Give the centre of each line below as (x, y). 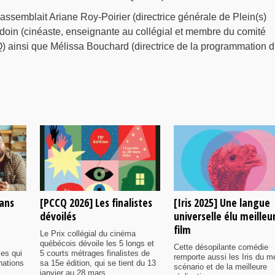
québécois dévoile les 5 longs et (97, 243)
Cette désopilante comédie (221, 247)
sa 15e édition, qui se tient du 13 (98, 263)
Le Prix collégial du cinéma (88, 233)
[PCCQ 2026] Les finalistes (96, 202)
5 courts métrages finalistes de (95, 253)
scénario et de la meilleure (220, 266)
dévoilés (58, 216)
